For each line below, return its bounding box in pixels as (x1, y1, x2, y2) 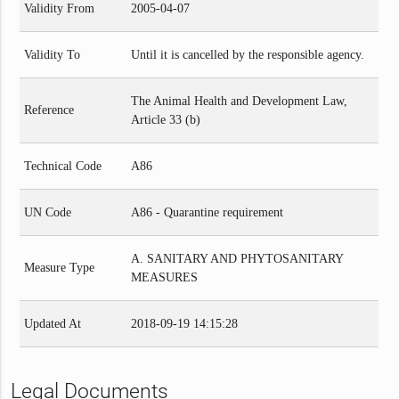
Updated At (24, 316, 82, 330)
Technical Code (24, 159, 102, 173)
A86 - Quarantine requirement (131, 205, 284, 219)
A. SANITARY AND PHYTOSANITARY (131, 251, 344, 265)
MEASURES (131, 270, 199, 284)
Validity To (24, 47, 81, 61)
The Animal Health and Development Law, (131, 94, 348, 108)
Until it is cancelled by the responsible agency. (131, 47, 365, 61)
